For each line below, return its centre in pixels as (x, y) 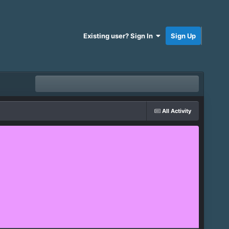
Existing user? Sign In (120, 36)
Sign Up (184, 36)
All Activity (177, 111)
